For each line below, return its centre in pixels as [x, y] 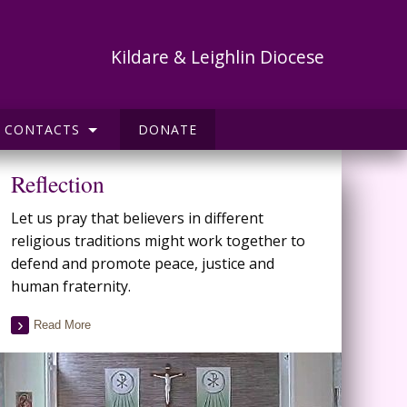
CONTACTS [42, 129]
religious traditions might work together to [158, 241]
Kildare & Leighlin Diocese [217, 56]
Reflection [58, 184]
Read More [62, 325]
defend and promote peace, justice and [143, 263]
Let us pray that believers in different [137, 218]
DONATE [167, 129]
